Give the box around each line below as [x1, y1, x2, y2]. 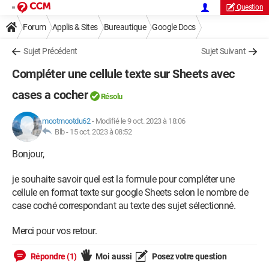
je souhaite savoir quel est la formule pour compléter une [12, 174, 235, 185]
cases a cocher [12, 88, 88, 102]
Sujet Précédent [23, 46, 77, 56]
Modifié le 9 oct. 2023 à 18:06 [95, 116, 186, 125]
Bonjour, [12, 148, 46, 160]
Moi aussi [95, 252, 132, 261]
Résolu [100, 92, 122, 101]
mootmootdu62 [42, 116, 90, 125]
